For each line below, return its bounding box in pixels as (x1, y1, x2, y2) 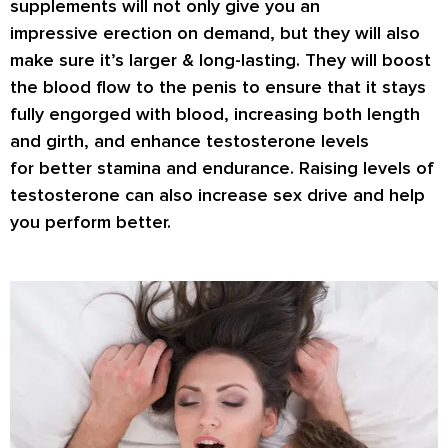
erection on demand (103, 22, 270, 45)
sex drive (273, 184, 348, 207)
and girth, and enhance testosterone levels (10, 130, 369, 153)
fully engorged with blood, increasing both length (10, 103, 420, 126)
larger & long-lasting (129, 49, 296, 72)
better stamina (39, 157, 161, 180)
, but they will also (270, 22, 420, 45)
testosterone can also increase (10, 184, 273, 207)
